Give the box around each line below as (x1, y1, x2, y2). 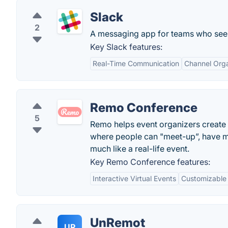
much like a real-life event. (90, 144, 189, 154)
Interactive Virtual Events (93, 174, 176, 183)
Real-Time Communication (93, 59, 179, 68)
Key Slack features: (90, 42, 162, 52)
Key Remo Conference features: (90, 157, 210, 167)
